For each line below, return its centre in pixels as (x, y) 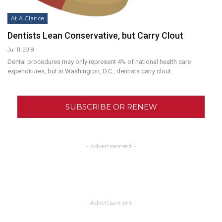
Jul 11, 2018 (21, 49)
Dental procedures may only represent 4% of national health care (99, 61)
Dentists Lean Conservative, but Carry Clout (95, 35)
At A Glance (28, 18)
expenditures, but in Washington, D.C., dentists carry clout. (90, 71)
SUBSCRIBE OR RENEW (111, 107)
